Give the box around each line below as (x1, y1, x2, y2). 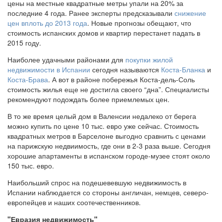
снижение (174, 8, 206, 18)
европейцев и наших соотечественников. (7, 197, 141, 208)
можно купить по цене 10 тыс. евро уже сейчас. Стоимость (7, 121, 199, 131)
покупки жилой (125, 55, 173, 65)
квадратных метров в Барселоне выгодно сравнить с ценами (7, 131, 206, 141)
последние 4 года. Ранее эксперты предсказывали (7, 8, 174, 18)
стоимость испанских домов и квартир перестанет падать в (7, 28, 200, 38)
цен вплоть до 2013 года (7, 18, 87, 28)
